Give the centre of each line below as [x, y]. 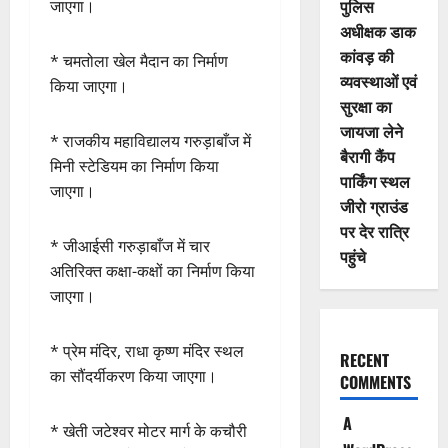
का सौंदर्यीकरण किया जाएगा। [133, 376]
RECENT [364, 360]
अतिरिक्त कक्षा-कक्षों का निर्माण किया [152, 271]
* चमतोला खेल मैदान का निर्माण [139, 61]
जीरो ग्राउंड [373, 206]
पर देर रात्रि [374, 231]
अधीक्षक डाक [377, 31]
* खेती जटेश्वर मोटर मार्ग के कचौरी [148, 431]
